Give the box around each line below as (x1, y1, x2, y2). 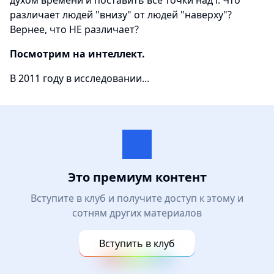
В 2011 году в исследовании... (10, 72, 149, 85)
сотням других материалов (72, 206, 202, 220)
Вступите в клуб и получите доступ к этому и (31, 191, 243, 205)
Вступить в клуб (99, 237, 175, 250)
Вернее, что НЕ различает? (10, 23, 139, 36)
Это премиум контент (67, 169, 207, 185)
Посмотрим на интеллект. (10, 47, 145, 61)
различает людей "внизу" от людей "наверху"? (10, 8, 232, 21)
